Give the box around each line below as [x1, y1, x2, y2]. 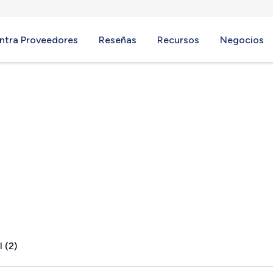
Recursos [157, 34, 199, 46]
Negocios [220, 34, 264, 46]
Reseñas [99, 34, 136, 46]
